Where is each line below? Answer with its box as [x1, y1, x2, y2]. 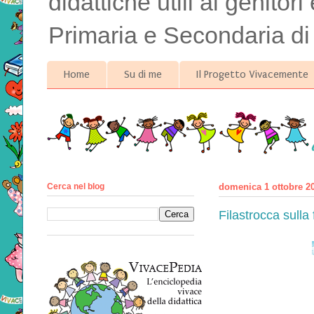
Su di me [124, 68, 162, 81]
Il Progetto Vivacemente [196, 68, 308, 81]
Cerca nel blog [47, 181, 104, 191]
